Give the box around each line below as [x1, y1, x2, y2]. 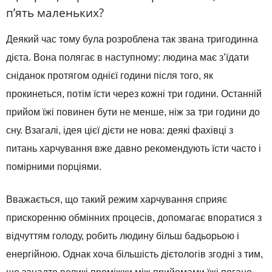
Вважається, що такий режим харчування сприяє [6, 194, 227, 205]
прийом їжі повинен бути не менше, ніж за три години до [6, 107, 260, 118]
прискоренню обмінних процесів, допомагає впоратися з [6, 212, 262, 223]
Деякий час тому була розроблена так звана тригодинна [6, 34, 258, 45]
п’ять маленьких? [6, 5, 104, 21]
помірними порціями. [6, 161, 101, 172]
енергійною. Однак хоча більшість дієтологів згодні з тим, [6, 249, 263, 260]
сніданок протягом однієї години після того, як [6, 70, 213, 81]
